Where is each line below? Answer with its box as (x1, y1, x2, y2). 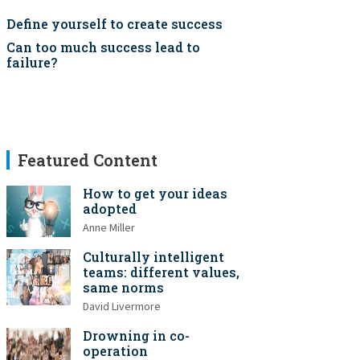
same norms (83, 279, 164, 296)
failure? (6, 54, 57, 71)
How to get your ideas (83, 185, 227, 202)
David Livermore (83, 299, 161, 315)
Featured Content (18, 149, 157, 170)
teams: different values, (83, 264, 239, 280)
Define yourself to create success (6, 15, 223, 32)
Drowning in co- (83, 327, 190, 344)
